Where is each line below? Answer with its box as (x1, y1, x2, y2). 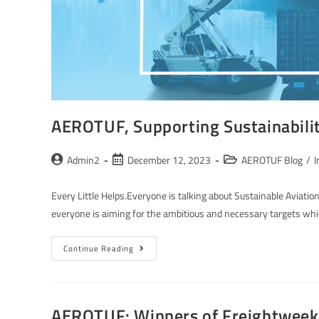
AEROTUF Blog (241, 152, 303, 167)
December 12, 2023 (127, 152, 211, 167)
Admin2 (67, 152, 100, 167)
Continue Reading (63, 242, 134, 254)
